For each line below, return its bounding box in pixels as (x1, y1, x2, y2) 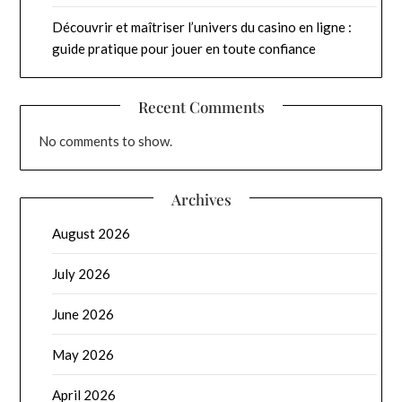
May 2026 (52, 345, 115, 363)
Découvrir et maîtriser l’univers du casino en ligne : (52, 18, 353, 35)
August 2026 (52, 224, 131, 241)
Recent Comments (137, 96, 265, 117)
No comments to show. (39, 132, 173, 149)
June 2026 (52, 305, 115, 322)
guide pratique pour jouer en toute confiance (52, 39, 317, 57)
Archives (170, 188, 232, 209)
